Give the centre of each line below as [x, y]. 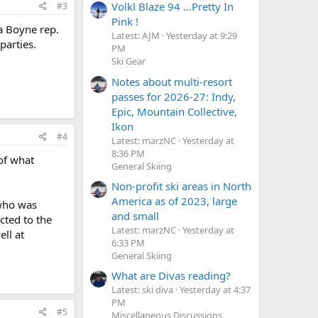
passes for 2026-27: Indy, [174, 96]
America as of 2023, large [174, 201]
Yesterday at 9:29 [202, 36]
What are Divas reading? [171, 276]
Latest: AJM [136, 36]
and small [135, 216]
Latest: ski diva [142, 290]
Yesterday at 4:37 [215, 290]
